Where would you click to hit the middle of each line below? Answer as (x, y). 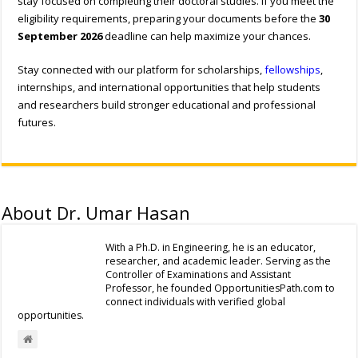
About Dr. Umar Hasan (96, 212)
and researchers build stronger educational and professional (167, 104)
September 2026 (60, 36)
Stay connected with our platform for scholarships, (141, 69)
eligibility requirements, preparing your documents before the (169, 18)
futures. (37, 122)
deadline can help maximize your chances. (207, 36)
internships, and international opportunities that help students (169, 87)
